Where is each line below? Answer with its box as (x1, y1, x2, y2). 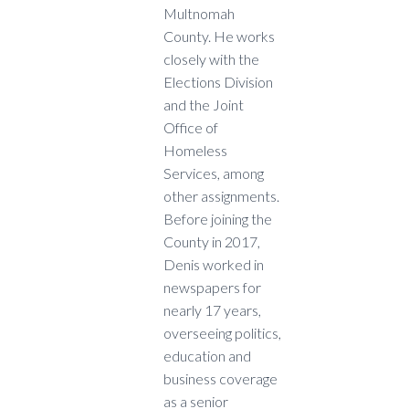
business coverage (163, 370, 278, 388)
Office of (163, 119, 218, 137)
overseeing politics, (163, 324, 281, 342)
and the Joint (163, 96, 244, 114)
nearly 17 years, (163, 301, 261, 320)
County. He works (163, 27, 275, 46)
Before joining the (163, 210, 272, 228)
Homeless (163, 142, 227, 160)
